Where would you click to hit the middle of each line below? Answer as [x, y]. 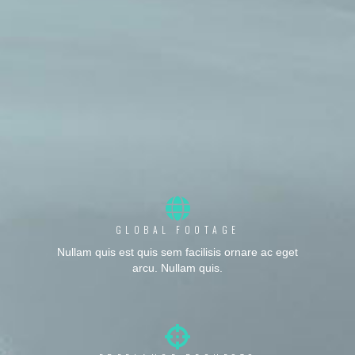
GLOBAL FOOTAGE [177, 230]
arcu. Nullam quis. [177, 269]
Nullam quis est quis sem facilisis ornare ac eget [177, 253]
